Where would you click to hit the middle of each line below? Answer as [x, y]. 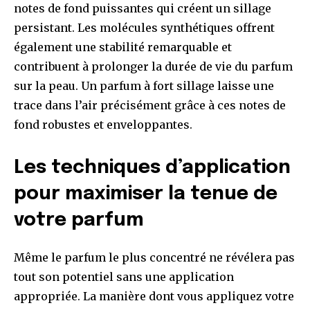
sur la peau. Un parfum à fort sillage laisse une [144, 86]
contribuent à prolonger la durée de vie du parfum [153, 67]
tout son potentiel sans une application [124, 277]
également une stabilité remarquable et [123, 47]
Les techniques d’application [152, 168]
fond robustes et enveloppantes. [103, 125]
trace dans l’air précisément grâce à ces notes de [150, 106]
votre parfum [79, 221]
